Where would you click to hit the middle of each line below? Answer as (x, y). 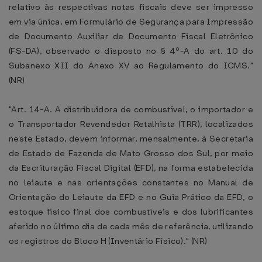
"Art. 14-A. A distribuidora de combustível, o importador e (131, 109)
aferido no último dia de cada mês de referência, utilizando (131, 226)
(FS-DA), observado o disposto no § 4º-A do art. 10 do (131, 51)
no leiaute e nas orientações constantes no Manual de (131, 182)
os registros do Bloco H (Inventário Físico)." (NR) (108, 241)
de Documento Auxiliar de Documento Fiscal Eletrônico (131, 36)
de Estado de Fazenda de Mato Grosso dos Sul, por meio (131, 153)
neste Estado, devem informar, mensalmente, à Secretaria (131, 139)
